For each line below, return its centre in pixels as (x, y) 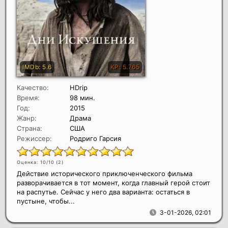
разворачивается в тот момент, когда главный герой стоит (113, 182)
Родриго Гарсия (95, 138)
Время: (28, 97)
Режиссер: (34, 138)
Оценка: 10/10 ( (37, 162)
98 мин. (82, 97)
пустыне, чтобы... (46, 201)
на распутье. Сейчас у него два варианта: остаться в (103, 192)
